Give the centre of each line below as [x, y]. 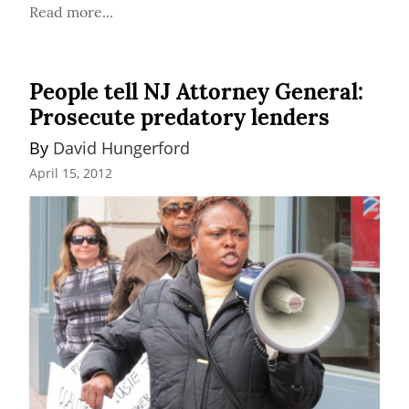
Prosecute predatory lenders [179, 118]
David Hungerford [121, 148]
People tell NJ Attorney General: [196, 92]
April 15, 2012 [71, 173]
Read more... [71, 12]
